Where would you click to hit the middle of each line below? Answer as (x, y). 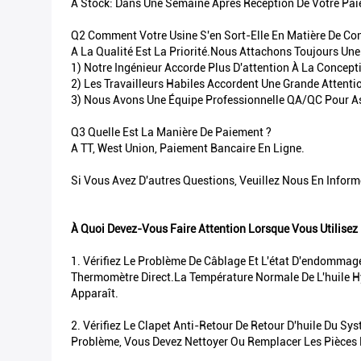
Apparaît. (95, 293)
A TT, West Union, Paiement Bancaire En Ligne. (188, 148)
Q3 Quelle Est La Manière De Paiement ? (171, 132)
